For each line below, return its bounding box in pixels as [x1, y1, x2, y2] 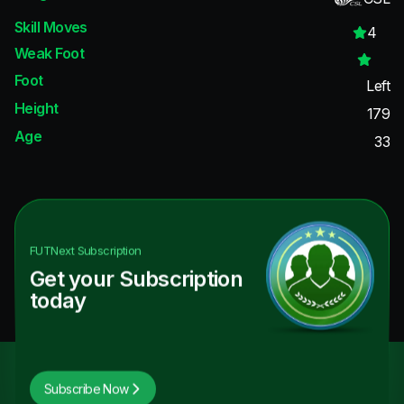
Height [14, 98, 59, 117]
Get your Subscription [30, 265, 243, 292]
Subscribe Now [44, 381, 129, 397]
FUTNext [30, 243, 75, 258]
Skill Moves [14, 17, 87, 36]
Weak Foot [14, 44, 84, 63]
